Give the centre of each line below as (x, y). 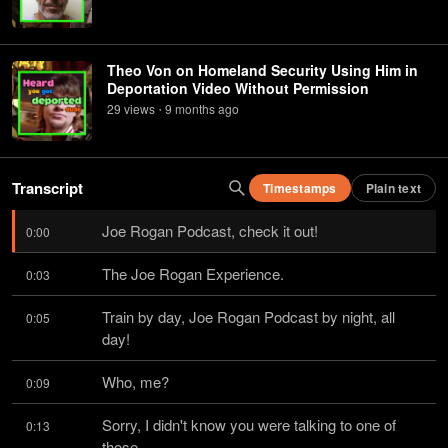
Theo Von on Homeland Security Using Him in (262, 70)
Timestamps (300, 188)
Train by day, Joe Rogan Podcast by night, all (248, 316)
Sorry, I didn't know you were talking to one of (249, 424)
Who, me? (135, 381)
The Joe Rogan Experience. (193, 273)
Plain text (393, 188)
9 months (190, 108)
